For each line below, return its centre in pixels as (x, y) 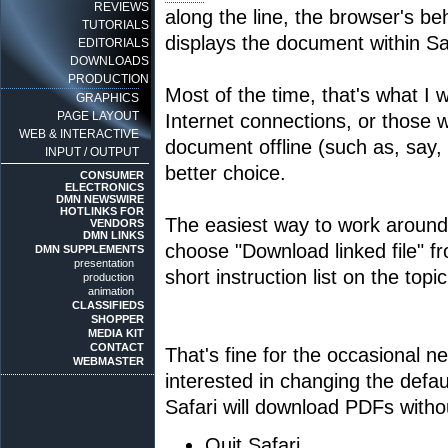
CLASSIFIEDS (108, 305)
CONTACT (117, 347)
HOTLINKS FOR (102, 211)
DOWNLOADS (109, 61)
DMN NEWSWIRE (100, 199)
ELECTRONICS (104, 187)
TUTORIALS (115, 25)
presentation (104, 263)
